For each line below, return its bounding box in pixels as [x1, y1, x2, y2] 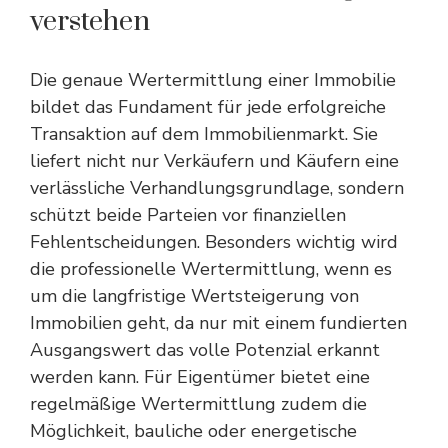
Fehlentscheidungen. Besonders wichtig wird [30, 230, 398, 254]
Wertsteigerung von [191, 284, 359, 308]
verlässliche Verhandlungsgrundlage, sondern [30, 176, 404, 200]
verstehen [30, 4, 150, 39]
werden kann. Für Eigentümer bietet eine [30, 365, 370, 389]
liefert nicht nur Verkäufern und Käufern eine [30, 149, 399, 173]
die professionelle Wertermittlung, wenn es [30, 257, 392, 281]
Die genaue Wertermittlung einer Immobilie [30, 68, 396, 92]
